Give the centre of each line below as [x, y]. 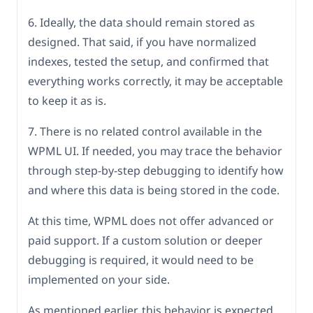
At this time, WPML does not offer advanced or [151, 221]
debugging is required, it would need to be [141, 260]
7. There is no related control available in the [145, 132]
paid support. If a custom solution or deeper [145, 241]
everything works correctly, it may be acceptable [155, 81]
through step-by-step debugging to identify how [156, 171]
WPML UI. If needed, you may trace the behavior [155, 151]
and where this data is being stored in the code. [154, 190]
